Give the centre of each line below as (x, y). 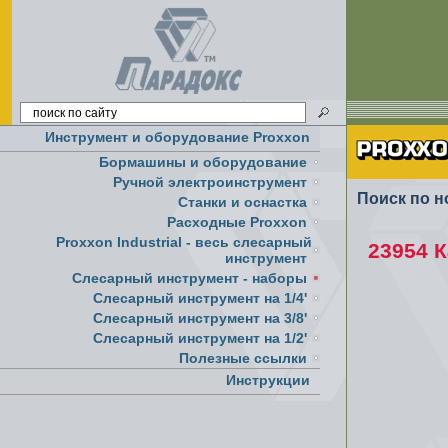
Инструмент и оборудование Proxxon (177, 137)
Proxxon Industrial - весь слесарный (184, 242)
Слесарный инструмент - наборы (189, 278)
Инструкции (268, 380)
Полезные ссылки (243, 358)
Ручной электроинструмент (210, 182)
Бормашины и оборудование (203, 162)
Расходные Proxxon (237, 222)
